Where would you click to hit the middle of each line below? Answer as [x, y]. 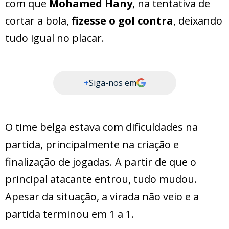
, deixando [198, 21]
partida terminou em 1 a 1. [70, 214]
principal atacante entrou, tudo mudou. [101, 179]
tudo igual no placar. [55, 38]
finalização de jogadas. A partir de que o [101, 162]
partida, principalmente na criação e [92, 145]
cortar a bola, [38, 21]
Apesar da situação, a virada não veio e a [102, 197]
